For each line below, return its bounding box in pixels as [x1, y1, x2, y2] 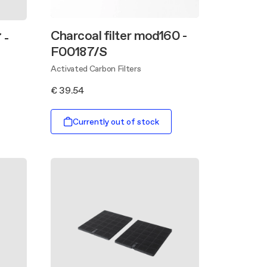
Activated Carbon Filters [51, 63, 141, 75]
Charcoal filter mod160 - [51, 26, 187, 45]
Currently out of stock [73, 115, 159, 128]
